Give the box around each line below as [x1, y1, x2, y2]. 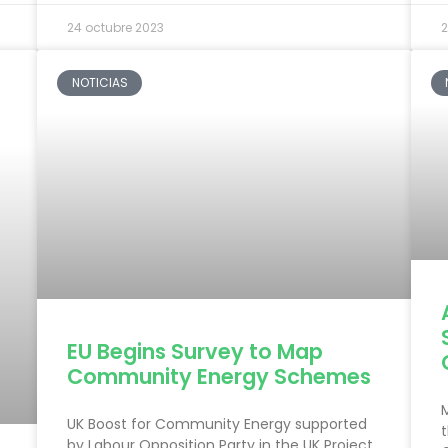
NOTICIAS [71, 73, 128, 91]
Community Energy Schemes [67, 362, 372, 392]
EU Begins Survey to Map [67, 337, 324, 367]
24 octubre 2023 [67, 18, 165, 36]
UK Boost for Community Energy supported [67, 414, 368, 435]
